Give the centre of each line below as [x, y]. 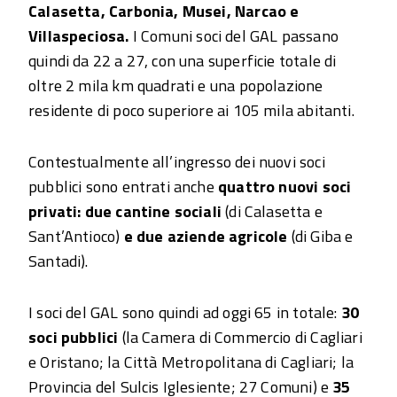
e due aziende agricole [206, 236]
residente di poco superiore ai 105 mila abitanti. [191, 110]
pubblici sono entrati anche [124, 186]
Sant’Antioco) [76, 236]
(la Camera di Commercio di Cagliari [242, 337]
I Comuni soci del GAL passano [234, 35]
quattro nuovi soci [285, 186]
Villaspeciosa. [79, 35]
